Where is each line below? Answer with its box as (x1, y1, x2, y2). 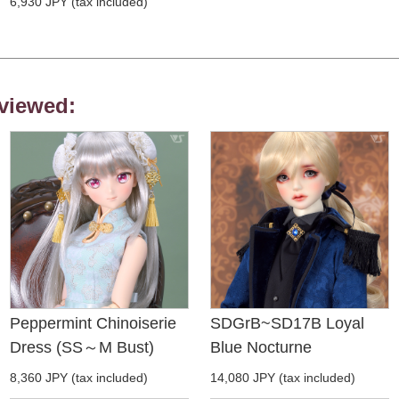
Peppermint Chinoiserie (10, 314, 177, 333)
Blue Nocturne (209, 338, 312, 357)
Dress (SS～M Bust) (10, 338, 155, 357)
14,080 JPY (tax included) (209, 370, 355, 386)
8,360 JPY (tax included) (10, 370, 149, 386)
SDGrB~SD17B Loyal (209, 314, 364, 333)
